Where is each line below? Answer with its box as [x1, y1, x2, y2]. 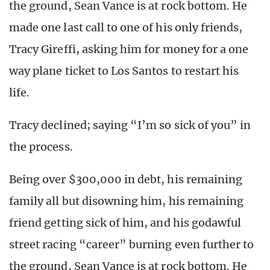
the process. [9, 140, 73, 154]
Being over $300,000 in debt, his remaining [9, 172, 243, 187]
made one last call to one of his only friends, [9, 20, 243, 35]
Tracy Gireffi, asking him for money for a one [9, 42, 249, 57]
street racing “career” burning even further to [9, 237, 254, 252]
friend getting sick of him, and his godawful [9, 216, 242, 230]
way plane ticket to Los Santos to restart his [9, 64, 239, 78]
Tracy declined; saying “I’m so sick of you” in [9, 118, 251, 133]
